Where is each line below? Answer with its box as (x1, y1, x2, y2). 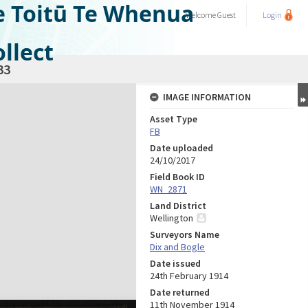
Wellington (150, 212, 193, 224)
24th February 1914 (150, 269, 228, 282)
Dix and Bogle (150, 241, 205, 253)
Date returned (150, 286, 210, 298)
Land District (150, 199, 206, 212)
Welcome (186, 10, 217, 20)
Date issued (150, 257, 201, 269)
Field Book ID (150, 170, 205, 183)
